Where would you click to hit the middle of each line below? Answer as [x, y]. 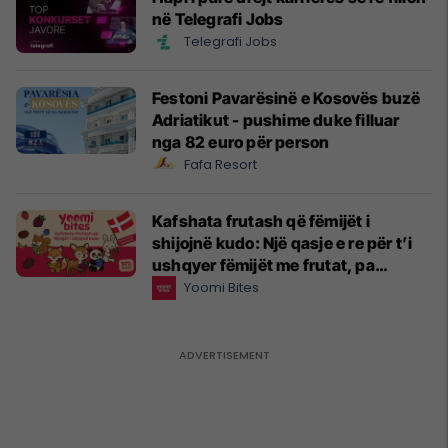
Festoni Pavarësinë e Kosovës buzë [286, 97]
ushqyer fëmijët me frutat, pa [263, 264]
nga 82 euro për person [241, 141]
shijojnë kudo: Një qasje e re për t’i [282, 242]
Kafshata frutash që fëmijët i [261, 220]
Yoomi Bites [221, 287]
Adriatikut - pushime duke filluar [276, 119]
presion [181, 286]
